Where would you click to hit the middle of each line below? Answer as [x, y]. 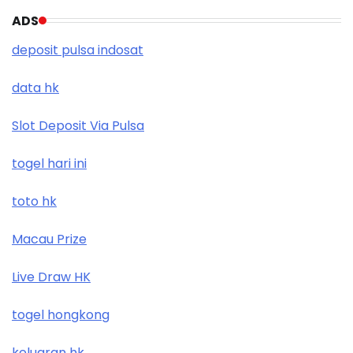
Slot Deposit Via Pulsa [78, 125]
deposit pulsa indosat [78, 50]
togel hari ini [49, 163]
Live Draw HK [51, 277]
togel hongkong [61, 314]
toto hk [34, 201]
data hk [35, 87]
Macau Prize [49, 239]
